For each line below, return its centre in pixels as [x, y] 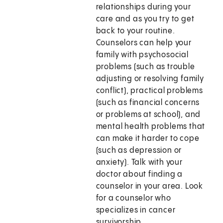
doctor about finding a [139, 175]
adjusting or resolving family [150, 79]
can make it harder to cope [148, 139]
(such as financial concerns [148, 103]
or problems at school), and [148, 115]
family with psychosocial [142, 55]
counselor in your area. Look [150, 187]
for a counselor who [133, 199]
